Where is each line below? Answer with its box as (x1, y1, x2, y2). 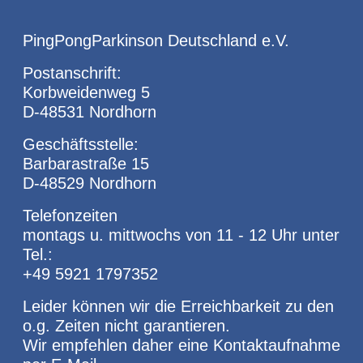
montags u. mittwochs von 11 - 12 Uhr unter (23, 225, 340, 244)
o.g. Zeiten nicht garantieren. (23, 316, 230, 335)
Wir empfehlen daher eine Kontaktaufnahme (23, 335, 340, 354)
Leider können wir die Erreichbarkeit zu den (23, 297, 334, 315)
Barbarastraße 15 (23, 154, 149, 173)
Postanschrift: (23, 63, 122, 82)
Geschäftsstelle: (23, 135, 139, 153)
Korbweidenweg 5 (23, 83, 150, 101)
